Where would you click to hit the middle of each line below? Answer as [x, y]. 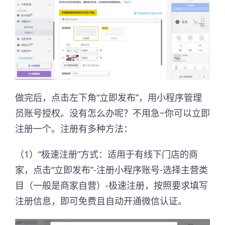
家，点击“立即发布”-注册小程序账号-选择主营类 [111, 170]
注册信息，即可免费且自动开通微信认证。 [101, 201]
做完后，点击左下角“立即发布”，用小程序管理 [108, 98]
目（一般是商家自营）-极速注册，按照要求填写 [111, 186]
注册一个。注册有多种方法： [74, 129]
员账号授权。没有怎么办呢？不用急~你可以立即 [113, 113]
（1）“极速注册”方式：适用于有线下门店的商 [106, 154]
